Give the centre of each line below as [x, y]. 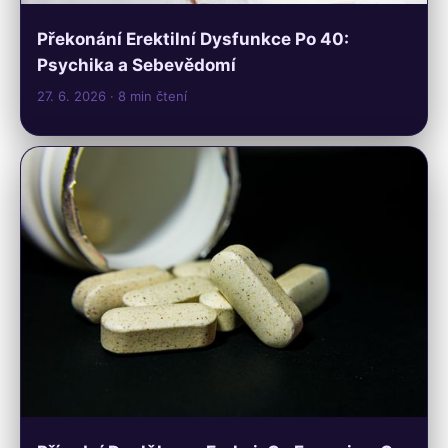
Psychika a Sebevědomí [136, 64]
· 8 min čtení [148, 95]
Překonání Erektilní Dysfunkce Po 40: [193, 38]
